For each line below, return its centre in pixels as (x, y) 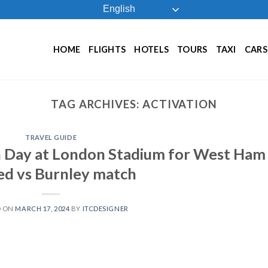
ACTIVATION (180, 104)
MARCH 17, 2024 (42, 208)
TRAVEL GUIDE (51, 138)
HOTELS (152, 49)
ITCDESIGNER (105, 208)
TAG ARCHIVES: (96, 104)
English (118, 9)
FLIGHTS (107, 49)
